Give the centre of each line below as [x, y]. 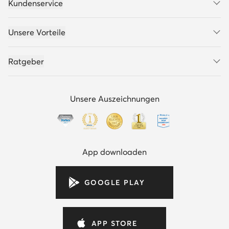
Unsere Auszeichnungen [114, 99]
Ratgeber [26, 61]
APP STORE [114, 223]
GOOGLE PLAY [114, 182]
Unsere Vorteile [37, 32]
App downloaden [114, 152]
